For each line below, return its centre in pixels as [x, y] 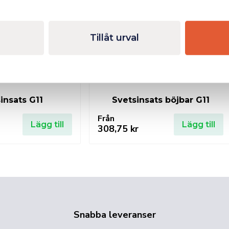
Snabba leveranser [114, 214]
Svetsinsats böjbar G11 [161, 100]
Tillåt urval [114, 38]
